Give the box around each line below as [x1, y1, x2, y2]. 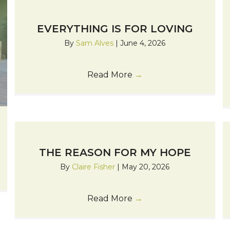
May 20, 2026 [122, 162, 170, 172]
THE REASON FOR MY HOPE [39, 146, 191, 159]
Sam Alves [76, 39, 116, 48]
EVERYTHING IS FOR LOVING [36, 23, 193, 35]
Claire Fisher [72, 162, 118, 172]
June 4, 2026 [120, 39, 166, 48]
